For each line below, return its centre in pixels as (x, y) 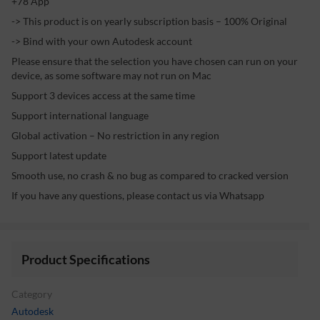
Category (32, 294)
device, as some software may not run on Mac (111, 76)
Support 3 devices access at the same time (103, 96)
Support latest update (59, 156)
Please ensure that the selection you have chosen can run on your (155, 61)
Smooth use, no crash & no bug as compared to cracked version (150, 176)
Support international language (80, 116)
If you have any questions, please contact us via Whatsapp (138, 196)
